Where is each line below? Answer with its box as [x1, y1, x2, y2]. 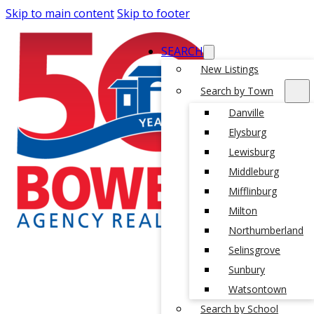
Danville [228, 106, 264, 119]
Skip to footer [117, 6, 190, 21]
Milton [228, 204, 257, 217]
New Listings [200, 62, 259, 76]
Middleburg [228, 165, 279, 178]
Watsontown [228, 282, 287, 296]
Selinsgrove [228, 243, 280, 257]
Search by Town [200, 84, 273, 97]
